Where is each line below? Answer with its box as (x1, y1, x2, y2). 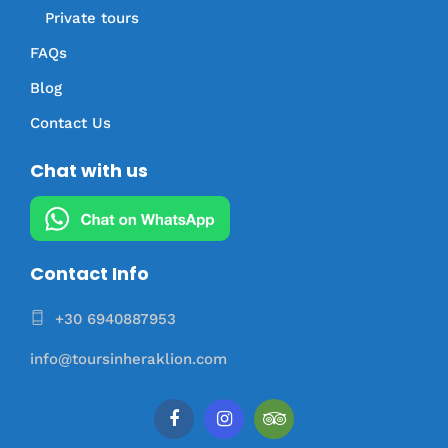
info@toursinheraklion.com (30, 349, 227, 368)
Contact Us (30, 114, 111, 133)
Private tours (45, 9, 139, 28)
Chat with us (30, 158, 148, 184)
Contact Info (30, 261, 149, 287)
